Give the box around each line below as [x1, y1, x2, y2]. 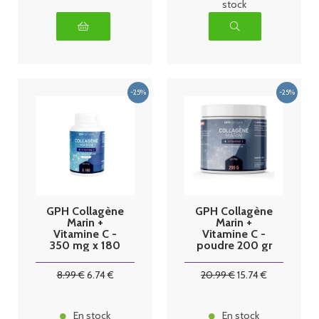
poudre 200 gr [196, 238, 272, 252]
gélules [66, 249, 104, 263]
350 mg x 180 [50, 238, 120, 252]
